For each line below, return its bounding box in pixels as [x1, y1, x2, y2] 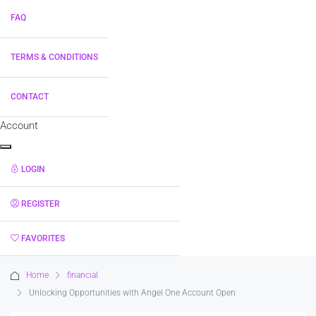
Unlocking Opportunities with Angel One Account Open [29, 288, 236, 298]
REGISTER [21, 199, 60, 209]
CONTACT [11, 92, 49, 102]
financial [67, 270, 98, 280]
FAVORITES [21, 233, 65, 243]
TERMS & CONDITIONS [11, 52, 98, 62]
